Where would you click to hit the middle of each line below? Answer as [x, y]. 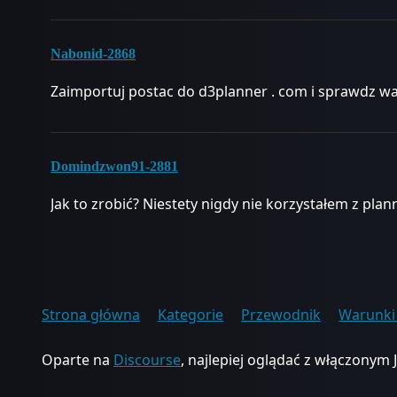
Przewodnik [281, 315]
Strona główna [91, 315]
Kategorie [191, 315]
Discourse [147, 360]
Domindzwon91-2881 [114, 166]
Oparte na [78, 360]
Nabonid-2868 [93, 54]
